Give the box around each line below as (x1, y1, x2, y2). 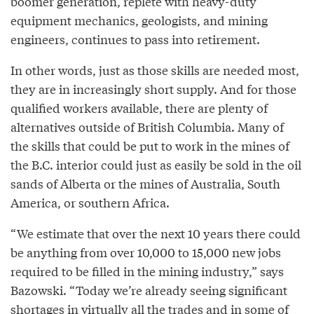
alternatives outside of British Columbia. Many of (11, 118, 284, 136)
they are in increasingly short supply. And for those (11, 80, 296, 98)
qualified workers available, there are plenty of (11, 99, 268, 117)
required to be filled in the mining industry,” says (11, 262, 284, 280)
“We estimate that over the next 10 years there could (11, 224, 301, 243)
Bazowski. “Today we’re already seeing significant (11, 281, 287, 299)
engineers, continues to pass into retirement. (11, 30, 260, 48)
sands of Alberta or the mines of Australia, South (11, 175, 280, 193)
